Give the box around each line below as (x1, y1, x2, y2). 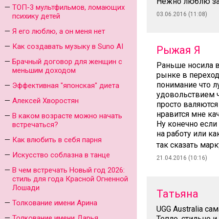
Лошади (12, 183, 40, 192)
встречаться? (12, 120, 58, 129)
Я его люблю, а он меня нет (12, 27, 105, 36)
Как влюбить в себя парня (12, 135, 102, 144)
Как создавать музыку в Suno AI (12, 42, 123, 51)
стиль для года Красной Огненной (12, 175, 128, 183)
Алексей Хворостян (12, 96, 79, 105)
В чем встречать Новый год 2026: (12, 166, 125, 175)
